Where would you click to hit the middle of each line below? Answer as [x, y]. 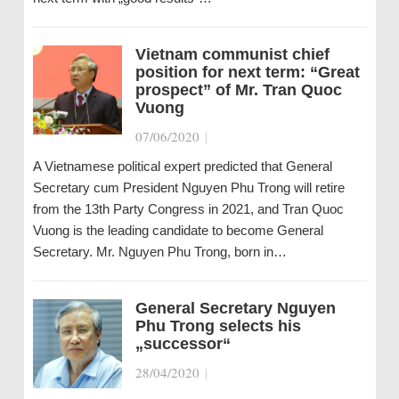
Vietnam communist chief [232, 54]
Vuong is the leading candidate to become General [178, 230]
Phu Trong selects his [218, 326]
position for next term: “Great [247, 72]
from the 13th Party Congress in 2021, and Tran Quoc [188, 209]
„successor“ [183, 344]
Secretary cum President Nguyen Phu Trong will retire [188, 187]
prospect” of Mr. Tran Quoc [238, 90]
